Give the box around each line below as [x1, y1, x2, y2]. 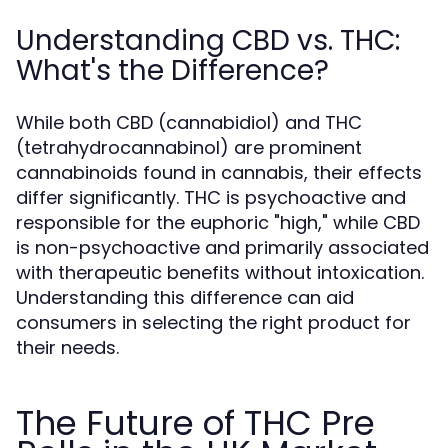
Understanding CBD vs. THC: [16, 21, 400, 60]
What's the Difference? [16, 51, 329, 90]
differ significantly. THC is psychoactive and [16, 185, 406, 210]
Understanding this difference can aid [16, 285, 354, 310]
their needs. [16, 335, 119, 360]
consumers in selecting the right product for [16, 310, 411, 335]
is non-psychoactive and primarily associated [16, 235, 429, 260]
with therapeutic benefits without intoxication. [16, 260, 424, 285]
